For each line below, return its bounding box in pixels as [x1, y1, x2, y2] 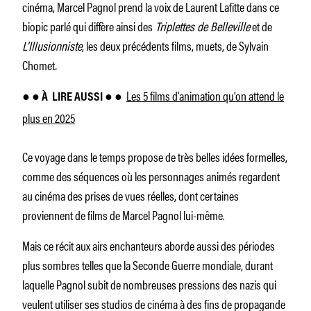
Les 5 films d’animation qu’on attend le [126, 85, 284, 104]
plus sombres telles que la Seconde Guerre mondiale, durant [22, 255, 273, 274]
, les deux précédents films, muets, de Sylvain [82, 35, 269, 54]
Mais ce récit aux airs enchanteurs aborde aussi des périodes [22, 235, 275, 254]
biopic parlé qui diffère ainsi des [22, 16, 153, 35]
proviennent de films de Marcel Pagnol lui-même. [22, 205, 225, 224]
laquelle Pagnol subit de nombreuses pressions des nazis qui [22, 274, 276, 293]
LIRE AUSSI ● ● [50, 91, 122, 104]
